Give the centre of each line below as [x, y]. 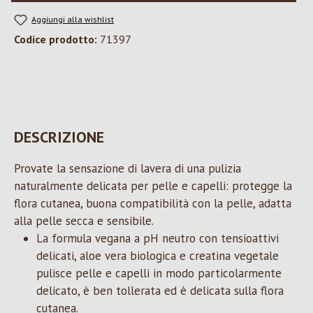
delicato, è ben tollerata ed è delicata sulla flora [160, 291]
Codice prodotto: [57, 39]
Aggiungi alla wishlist [73, 19]
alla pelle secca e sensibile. [84, 221]
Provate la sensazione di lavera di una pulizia [128, 169]
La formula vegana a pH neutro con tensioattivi [158, 239]
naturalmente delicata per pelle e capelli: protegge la [153, 186]
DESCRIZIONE [59, 137]
